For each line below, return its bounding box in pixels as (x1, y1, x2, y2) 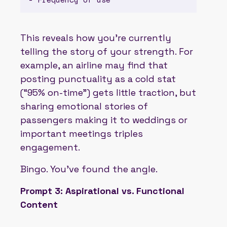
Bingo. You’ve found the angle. (20, 163, 158, 175)
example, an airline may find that (20, 59, 168, 71)
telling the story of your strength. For (20, 45, 193, 57)
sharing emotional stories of (20, 100, 148, 112)
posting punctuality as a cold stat (20, 72, 176, 85)
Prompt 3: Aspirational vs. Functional (20, 184, 184, 197)
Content (20, 198, 58, 210)
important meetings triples (20, 127, 143, 139)
